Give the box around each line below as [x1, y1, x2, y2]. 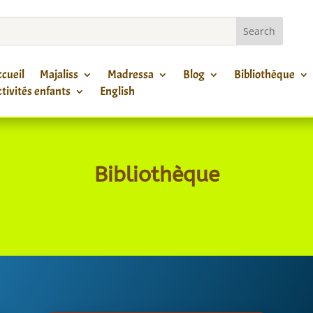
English [99, 83, 135, 99]
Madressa [107, 66, 154, 82]
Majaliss [39, 66, 78, 82]
